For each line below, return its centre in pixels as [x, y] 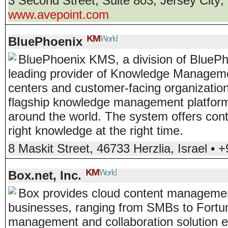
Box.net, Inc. [45, 175]
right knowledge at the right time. [96, 131]
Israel [192, 148]
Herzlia [152, 148]
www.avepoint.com [59, 15]
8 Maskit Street [49, 148]
